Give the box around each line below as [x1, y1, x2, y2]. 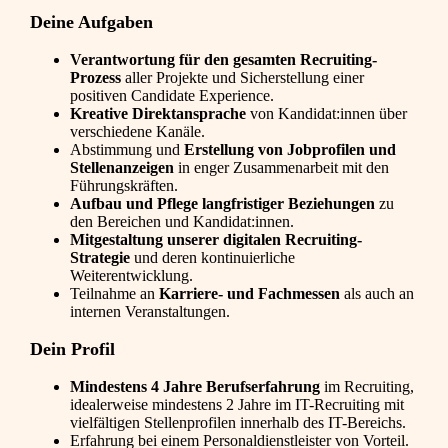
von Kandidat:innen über [246, 105, 407, 123]
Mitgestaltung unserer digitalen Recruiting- [70, 231, 362, 249]
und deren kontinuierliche [130, 249, 295, 267]
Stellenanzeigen [70, 159, 174, 177]
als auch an [344, 285, 414, 303]
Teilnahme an [70, 285, 159, 303]
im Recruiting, [320, 378, 414, 396]
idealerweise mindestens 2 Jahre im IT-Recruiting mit [70, 396, 404, 414]
